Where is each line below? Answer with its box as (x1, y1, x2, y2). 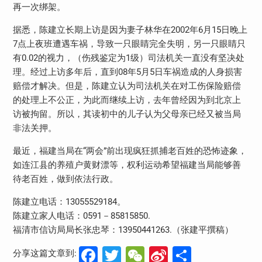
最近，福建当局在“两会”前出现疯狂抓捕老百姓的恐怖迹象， (12, 145, 247, 156)
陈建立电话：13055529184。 (12, 196, 126, 207)
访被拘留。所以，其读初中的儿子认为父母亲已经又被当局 (12, 108, 241, 119)
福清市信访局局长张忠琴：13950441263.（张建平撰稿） (12, 224, 233, 235)
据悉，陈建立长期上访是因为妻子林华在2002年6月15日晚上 (12, 24, 247, 35)
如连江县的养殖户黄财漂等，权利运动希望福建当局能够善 (12, 159, 241, 170)
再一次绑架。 (12, 1, 65, 12)
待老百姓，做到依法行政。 (12, 173, 118, 184)
